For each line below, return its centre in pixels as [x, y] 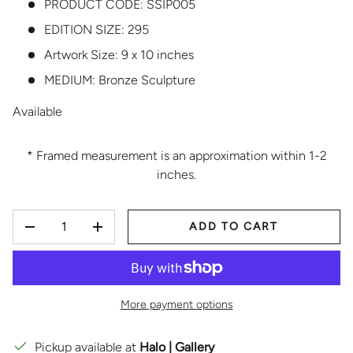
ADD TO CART [234, 226]
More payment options [176, 304]
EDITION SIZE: [84, 29]
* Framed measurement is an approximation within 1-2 [176, 155]
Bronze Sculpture [147, 80]
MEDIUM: [70, 80]
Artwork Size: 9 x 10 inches [119, 54]
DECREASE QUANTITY [100, 235]
